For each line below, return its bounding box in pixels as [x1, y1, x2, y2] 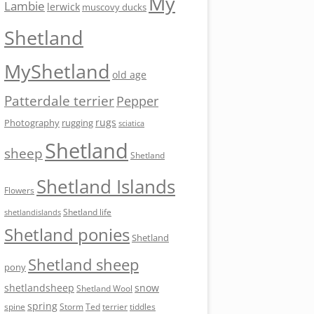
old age [112, 68, 146, 82]
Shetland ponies [4, 224, 130, 247]
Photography [4, 116, 60, 130]
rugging [62, 116, 93, 130]
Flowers [4, 184, 34, 197]
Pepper [116, 93, 158, 110]
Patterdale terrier [4, 92, 114, 111]
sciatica [118, 118, 144, 129]
